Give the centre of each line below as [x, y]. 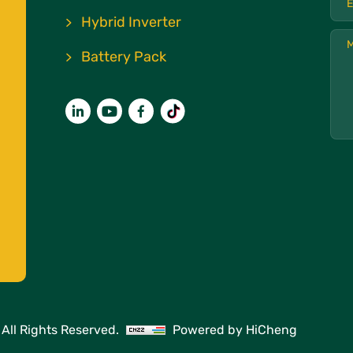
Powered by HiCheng [235, 330]
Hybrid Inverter [132, 23]
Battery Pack [124, 58]
